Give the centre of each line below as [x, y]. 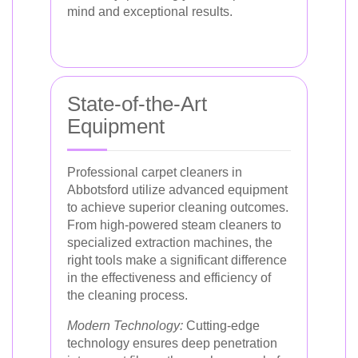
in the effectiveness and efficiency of [169, 278]
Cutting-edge [221, 326]
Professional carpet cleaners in [155, 172]
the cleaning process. [127, 295]
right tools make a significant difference [177, 260]
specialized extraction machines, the [170, 243]
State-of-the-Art [137, 104]
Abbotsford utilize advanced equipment [177, 190]
